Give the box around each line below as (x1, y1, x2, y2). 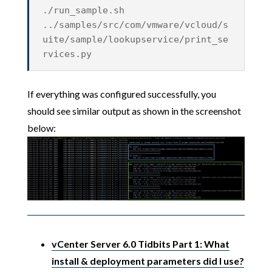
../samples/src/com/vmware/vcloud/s (42, 19, 229, 31)
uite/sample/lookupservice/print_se (42, 34, 229, 46)
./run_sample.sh (42, 5, 125, 16)
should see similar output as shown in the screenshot (27, 105, 241, 117)
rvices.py (42, 49, 92, 60)
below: (27, 122, 56, 134)
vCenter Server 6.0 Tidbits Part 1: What (51, 237, 229, 250)
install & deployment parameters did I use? (51, 254, 244, 267)
